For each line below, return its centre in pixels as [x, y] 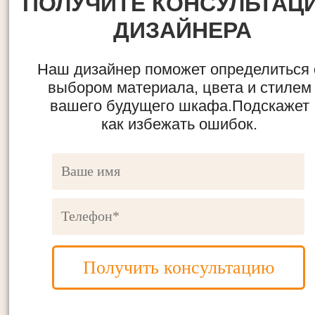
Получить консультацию [179, 268]
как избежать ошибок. [180, 124]
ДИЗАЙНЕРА [183, 30]
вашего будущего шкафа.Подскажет [179, 106]
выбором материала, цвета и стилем [179, 88]
